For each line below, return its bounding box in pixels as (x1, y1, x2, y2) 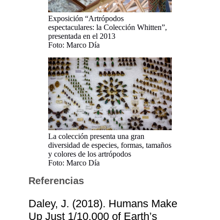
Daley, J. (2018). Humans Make (28, 197, 178, 210)
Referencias (28, 175, 84, 187)
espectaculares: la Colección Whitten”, (48, 23, 167, 31)
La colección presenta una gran (48, 132, 145, 140)
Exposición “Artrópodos (48, 14, 124, 23)
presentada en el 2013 (48, 31, 116, 40)
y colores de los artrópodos (48, 149, 132, 158)
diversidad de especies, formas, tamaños (48, 140, 172, 149)
